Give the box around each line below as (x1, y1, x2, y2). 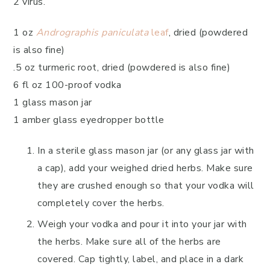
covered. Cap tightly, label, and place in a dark (37, 253, 243, 266)
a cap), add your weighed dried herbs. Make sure (37, 162, 253, 175)
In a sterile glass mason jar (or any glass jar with (37, 144, 254, 157)
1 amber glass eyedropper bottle (13, 113, 165, 127)
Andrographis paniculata (36, 26, 148, 39)
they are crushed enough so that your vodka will (37, 179, 254, 192)
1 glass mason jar (13, 96, 92, 109)
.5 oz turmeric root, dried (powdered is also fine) (13, 61, 230, 74)
